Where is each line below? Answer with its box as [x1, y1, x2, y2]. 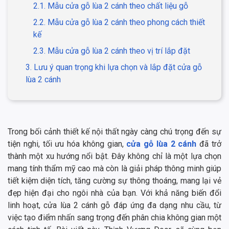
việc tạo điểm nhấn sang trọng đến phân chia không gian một [8, 213, 221, 223]
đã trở [196, 139, 222, 149]
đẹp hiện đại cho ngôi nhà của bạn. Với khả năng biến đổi [8, 188, 221, 198]
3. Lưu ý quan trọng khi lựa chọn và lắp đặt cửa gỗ [26, 62, 202, 73]
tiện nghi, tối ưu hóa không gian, [8, 139, 127, 149]
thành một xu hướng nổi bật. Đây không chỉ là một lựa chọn [8, 151, 221, 162]
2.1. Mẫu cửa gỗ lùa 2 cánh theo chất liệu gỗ [33, 1, 188, 11]
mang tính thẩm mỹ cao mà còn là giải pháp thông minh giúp [8, 164, 221, 174]
